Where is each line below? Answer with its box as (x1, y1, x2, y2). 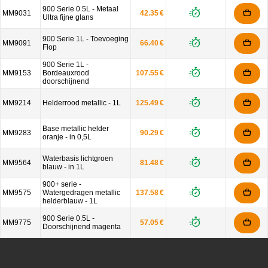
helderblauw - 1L (42, 197, 98, 205)
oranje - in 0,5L (42, 133, 92, 141)
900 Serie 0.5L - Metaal (42, 5, 118, 13)
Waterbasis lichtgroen (42, 154, 113, 163)
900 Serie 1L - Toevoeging (42, 35, 129, 43)
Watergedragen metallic (42, 188, 120, 197)
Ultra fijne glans (42, 13, 93, 22)
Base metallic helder (42, 124, 109, 133)
